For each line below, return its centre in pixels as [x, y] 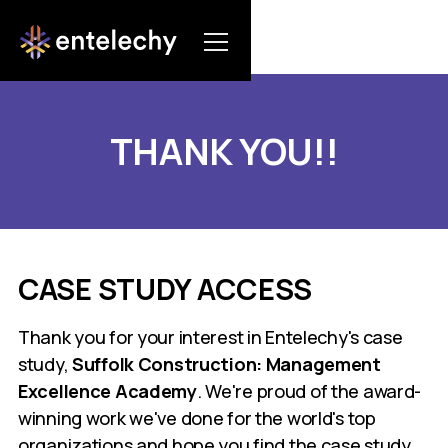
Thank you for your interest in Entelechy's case [210, 337]
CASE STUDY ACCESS [165, 289]
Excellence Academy [107, 391]
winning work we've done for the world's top [197, 418]
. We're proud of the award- [309, 391]
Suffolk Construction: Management [226, 364]
